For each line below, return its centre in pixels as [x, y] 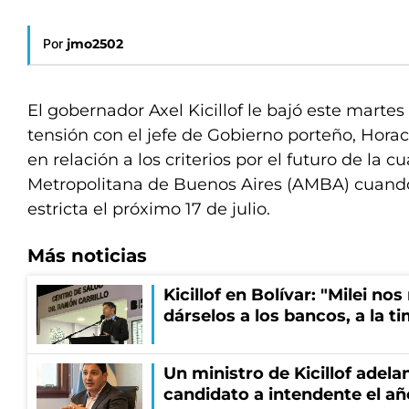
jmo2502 [95, 44]
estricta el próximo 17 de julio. [149, 209]
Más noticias [87, 256]
